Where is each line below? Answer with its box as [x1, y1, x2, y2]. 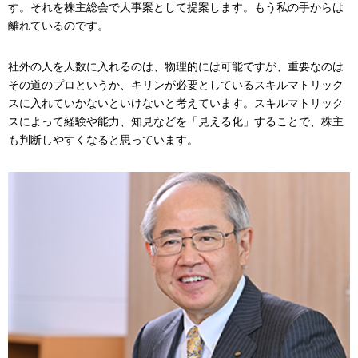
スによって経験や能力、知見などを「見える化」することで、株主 [8, 115, 344, 129]
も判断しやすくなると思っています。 [8, 133, 198, 147]
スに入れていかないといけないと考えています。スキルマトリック [8, 97, 344, 110]
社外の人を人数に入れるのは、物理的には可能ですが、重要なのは [8, 60, 344, 74]
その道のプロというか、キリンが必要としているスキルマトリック [8, 78, 344, 92]
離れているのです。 [8, 19, 109, 33]
